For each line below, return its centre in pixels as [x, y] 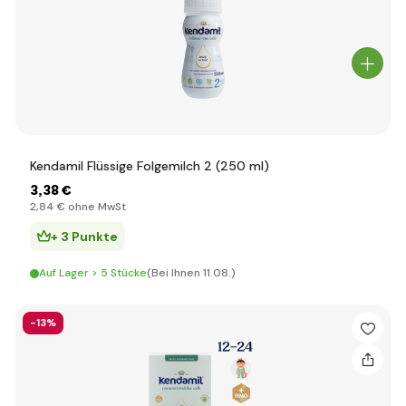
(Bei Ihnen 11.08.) [191, 273]
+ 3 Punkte [84, 237]
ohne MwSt [96, 207]
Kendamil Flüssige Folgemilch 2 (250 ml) [150, 166]
